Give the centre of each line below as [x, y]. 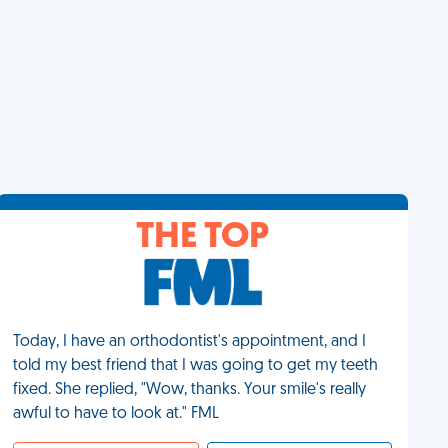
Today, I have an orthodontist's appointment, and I [190, 342]
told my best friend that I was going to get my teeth [196, 366]
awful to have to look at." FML [116, 414]
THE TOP [203, 238]
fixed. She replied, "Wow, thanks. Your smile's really [190, 390]
